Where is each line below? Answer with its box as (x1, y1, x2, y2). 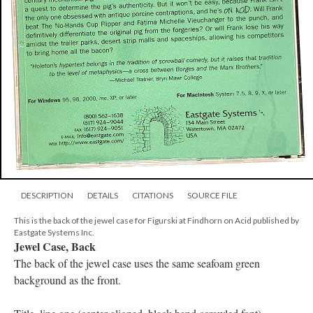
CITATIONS (132, 190, 173, 201)
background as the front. (14, 272, 121, 288)
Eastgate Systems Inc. (14, 227, 94, 238)
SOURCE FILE (187, 190, 238, 201)
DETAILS (87, 190, 118, 201)
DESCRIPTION (21, 190, 73, 201)
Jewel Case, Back (14, 238, 96, 255)
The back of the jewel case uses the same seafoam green (14, 256, 260, 271)
